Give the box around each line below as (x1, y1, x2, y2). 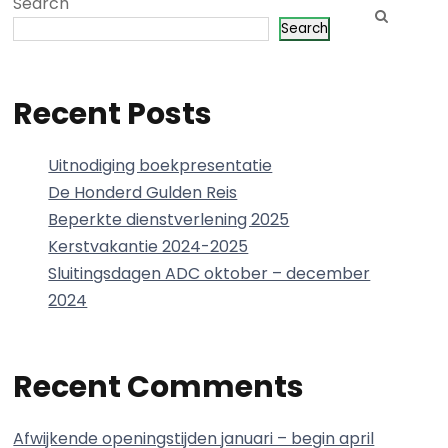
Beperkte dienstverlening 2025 (48, 208, 290, 232)
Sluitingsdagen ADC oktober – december (48, 262, 371, 286)
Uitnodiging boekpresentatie (48, 154, 273, 178)
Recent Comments (13, 366, 305, 409)
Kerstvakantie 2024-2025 (48, 235, 249, 259)
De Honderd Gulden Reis (48, 181, 238, 205)
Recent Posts (13, 93, 213, 136)
